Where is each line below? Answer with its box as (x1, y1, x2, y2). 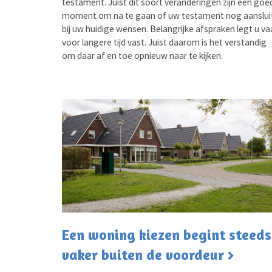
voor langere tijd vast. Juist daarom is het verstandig (62, 36, 267, 48)
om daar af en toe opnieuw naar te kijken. (62, 49, 223, 61)
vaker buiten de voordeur (62, 246, 224, 264)
